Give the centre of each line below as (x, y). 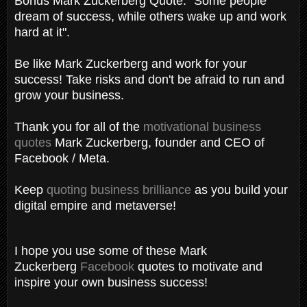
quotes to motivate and (198, 266)
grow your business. (69, 95)
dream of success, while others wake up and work (150, 16)
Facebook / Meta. (64, 158)
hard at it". (42, 32)
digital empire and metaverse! (95, 205)
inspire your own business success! (113, 282)
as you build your (240, 189)
